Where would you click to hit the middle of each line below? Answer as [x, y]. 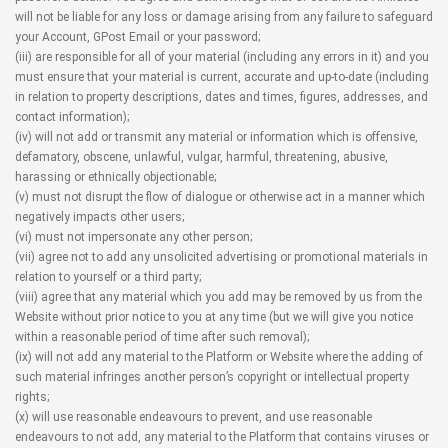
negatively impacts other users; [99, 217]
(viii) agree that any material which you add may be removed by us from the [218, 297]
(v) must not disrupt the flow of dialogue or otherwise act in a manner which [220, 197]
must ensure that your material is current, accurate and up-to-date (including [222, 77]
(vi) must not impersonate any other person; [133, 237]
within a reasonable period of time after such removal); [162, 337]
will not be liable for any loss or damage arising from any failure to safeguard [224, 17]
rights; [32, 397]
